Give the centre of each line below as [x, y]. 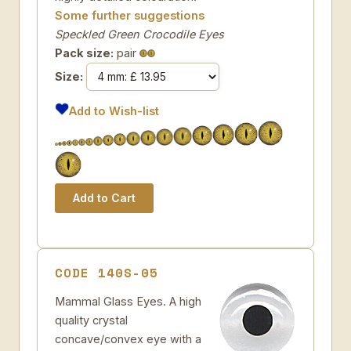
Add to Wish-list [114, 111]
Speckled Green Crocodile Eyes [139, 34]
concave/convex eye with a [128, 339]
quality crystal [91, 320]
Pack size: [84, 53]
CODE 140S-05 [107, 273]
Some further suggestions [130, 15]
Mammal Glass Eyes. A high [128, 301]
